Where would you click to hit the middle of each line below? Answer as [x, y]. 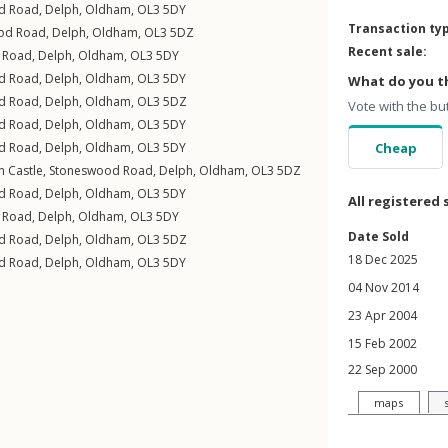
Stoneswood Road [101, 170]
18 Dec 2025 [383, 259]
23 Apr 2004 [382, 315]
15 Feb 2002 [382, 343]
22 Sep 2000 [382, 369]
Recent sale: [387, 51]
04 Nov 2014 [383, 287]
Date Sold [378, 236]
